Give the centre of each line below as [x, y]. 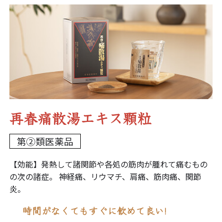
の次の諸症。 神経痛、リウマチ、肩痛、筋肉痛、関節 [105, 176]
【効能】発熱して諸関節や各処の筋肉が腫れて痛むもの [108, 164]
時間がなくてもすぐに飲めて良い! [95, 210]
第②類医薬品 [45, 141]
